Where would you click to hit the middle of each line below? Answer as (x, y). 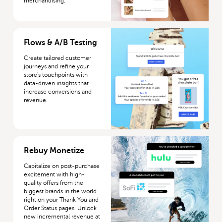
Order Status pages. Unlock (60, 208)
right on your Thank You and (61, 199)
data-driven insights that (56, 83)
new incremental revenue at (62, 216)
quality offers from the (54, 183)
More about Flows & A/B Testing (64, 33)
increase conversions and (58, 92)
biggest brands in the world (60, 191)
